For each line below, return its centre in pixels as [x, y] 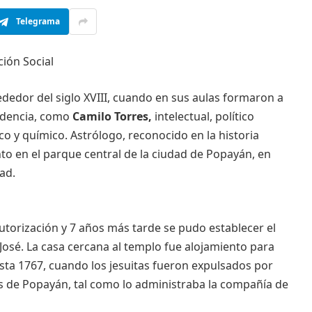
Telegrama [38, 22]
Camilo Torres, [112, 116]
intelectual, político [204, 116]
